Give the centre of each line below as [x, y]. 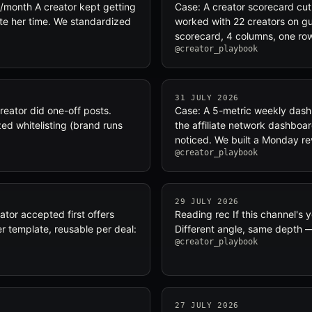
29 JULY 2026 [207, 202]
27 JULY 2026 [207, 305]
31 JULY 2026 [207, 98]
